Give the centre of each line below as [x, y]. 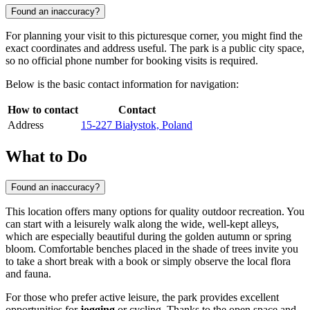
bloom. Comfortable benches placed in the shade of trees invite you [152, 248]
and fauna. [28, 273]
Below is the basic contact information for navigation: [122, 84]
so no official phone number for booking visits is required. [132, 60]
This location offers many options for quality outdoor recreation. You [155, 211]
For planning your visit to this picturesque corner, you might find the [154, 35]
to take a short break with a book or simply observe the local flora [148, 261]
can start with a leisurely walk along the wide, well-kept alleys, [142, 224]
